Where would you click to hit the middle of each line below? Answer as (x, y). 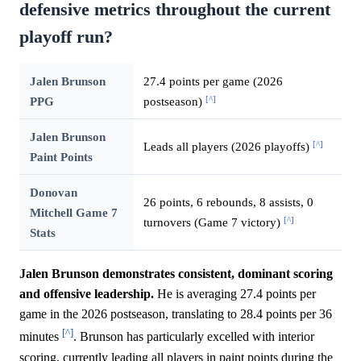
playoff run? (66, 37)
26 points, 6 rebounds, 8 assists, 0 (228, 202)
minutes (41, 337)
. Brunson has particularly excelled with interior (194, 337)
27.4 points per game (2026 (213, 81)
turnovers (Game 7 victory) (213, 222)
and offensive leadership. (87, 294)
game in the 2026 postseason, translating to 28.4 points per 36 (176, 314)
